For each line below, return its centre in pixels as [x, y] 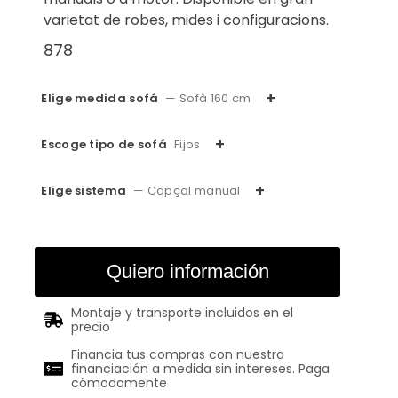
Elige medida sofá [100, 99]
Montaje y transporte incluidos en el [182, 313]
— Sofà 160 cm [208, 99]
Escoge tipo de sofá [104, 145]
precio [90, 327]
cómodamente [119, 383]
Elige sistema [84, 191]
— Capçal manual [187, 191]
